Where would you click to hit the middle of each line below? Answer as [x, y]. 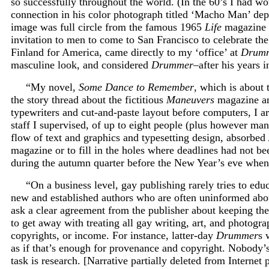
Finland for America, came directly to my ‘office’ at [126, 52]
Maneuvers [190, 99]
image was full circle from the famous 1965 [108, 27]
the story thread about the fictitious [89, 99]
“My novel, [52, 87]
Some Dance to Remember [136, 87]
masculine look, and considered [81, 65]
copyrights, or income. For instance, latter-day [113, 235]
